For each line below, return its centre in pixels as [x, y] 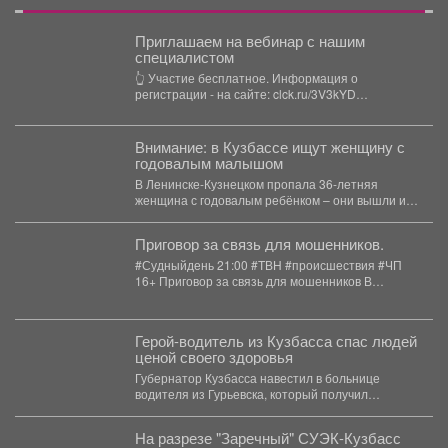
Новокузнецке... [178, 296]
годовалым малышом [208, 162]
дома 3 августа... [181, 215]
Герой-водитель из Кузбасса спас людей [275, 340]
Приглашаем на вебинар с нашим [249, 40]
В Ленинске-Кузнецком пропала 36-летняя [256, 183]
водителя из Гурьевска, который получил [251, 393]
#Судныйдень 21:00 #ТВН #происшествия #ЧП [268, 264]
